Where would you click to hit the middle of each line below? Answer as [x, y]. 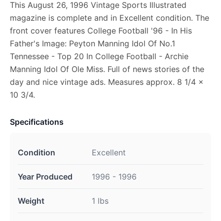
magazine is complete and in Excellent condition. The [110, 18]
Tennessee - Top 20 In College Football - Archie [99, 56]
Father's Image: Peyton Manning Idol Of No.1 [92, 43]
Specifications [37, 122]
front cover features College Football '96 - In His [101, 31]
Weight [31, 201]
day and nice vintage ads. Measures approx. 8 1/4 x [107, 82]
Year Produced [45, 177]
